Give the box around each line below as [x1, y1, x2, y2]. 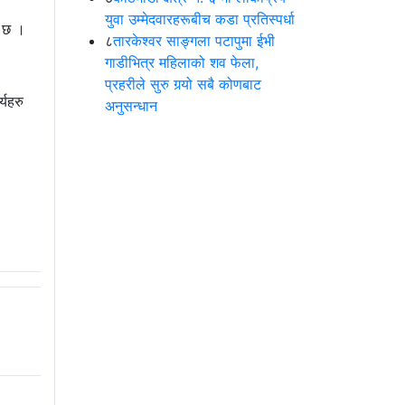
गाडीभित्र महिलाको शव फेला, [105, 53, 259, 72]
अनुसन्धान [105, 97, 157, 116]
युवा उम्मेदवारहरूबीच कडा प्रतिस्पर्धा [105, 10, 295, 29]
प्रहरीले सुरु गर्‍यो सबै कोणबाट [105, 75, 261, 94]
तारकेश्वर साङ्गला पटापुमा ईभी [113, 32, 275, 51]
